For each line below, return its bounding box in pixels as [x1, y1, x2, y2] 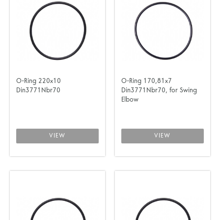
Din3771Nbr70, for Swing [121, 86, 197, 95]
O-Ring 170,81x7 [121, 77, 172, 85]
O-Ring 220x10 [16, 77, 61, 85]
